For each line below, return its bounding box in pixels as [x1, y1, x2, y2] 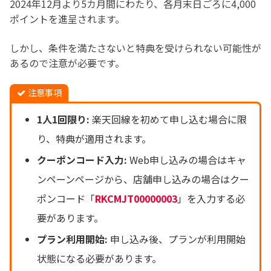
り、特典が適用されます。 [36, 131, 151, 146]
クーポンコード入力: [36, 152, 127, 167]
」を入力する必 [177, 191, 245, 206]
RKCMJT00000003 [94, 191, 177, 206]
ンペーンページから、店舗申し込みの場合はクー [36, 172, 249, 186]
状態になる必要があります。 [36, 251, 162, 266]
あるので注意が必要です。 [10, 55, 125, 70]
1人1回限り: [36, 111, 90, 126]
